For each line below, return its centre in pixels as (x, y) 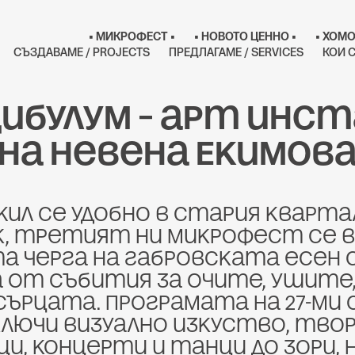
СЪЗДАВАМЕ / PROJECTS (81, 52)
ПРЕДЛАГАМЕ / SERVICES (236, 52)
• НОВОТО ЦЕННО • (245, 36)
